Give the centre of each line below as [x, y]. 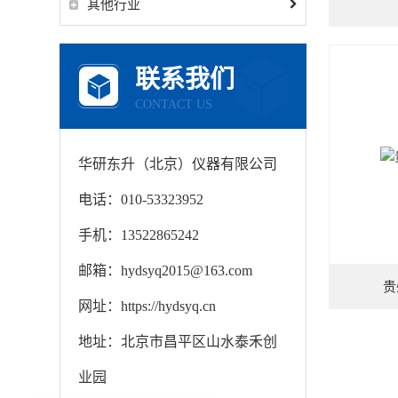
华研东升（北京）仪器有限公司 [178, 163]
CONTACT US [174, 104]
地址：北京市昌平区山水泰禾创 [178, 341]
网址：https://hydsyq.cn [147, 306]
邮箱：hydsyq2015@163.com [166, 270]
